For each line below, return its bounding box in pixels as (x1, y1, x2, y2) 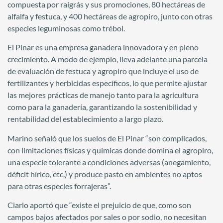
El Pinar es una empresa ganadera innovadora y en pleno (7, 42, 199, 52)
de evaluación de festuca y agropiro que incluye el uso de (7, 66, 199, 76)
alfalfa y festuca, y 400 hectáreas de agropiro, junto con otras (7, 11, 213, 21)
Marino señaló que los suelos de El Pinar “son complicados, (7, 133, 207, 143)
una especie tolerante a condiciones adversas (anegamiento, (7, 157, 211, 167)
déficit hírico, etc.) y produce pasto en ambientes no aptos (7, 169, 202, 179)
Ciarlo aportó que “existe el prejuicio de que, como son (7, 200, 191, 210)
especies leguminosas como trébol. (7, 23, 125, 33)
